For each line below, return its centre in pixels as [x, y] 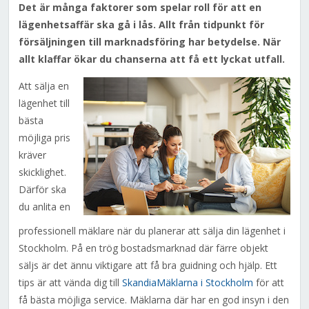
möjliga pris [44, 138]
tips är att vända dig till [70, 283]
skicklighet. [42, 172]
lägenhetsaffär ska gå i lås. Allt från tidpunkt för [141, 25]
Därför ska [42, 190]
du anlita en [44, 207]
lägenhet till [44, 103]
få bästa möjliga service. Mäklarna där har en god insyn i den [153, 300]
